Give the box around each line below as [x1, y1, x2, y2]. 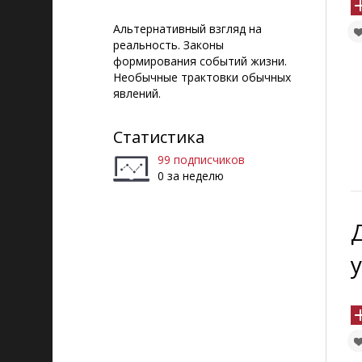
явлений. [113, 86, 161, 101]
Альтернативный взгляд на [113, 21, 262, 36]
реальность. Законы [113, 37, 224, 53]
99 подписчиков [158, 152, 245, 167]
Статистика [113, 126, 204, 148]
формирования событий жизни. [113, 53, 287, 69]
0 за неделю [158, 168, 224, 183]
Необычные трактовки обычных [113, 69, 291, 85]
